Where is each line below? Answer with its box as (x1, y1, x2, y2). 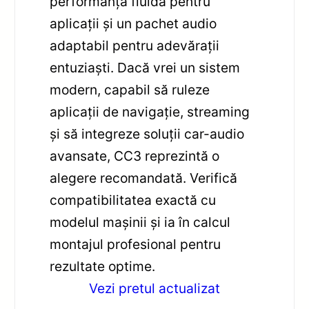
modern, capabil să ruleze (50, 81, 210, 98)
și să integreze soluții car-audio (50, 125, 245, 142)
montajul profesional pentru (50, 235, 221, 252)
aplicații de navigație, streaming (50, 103, 250, 120)
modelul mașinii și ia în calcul (50, 213, 231, 230)
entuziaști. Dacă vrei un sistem (50, 59, 241, 76)
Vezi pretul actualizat (89, 279, 220, 297)
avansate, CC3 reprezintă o (50, 147, 220, 164)
